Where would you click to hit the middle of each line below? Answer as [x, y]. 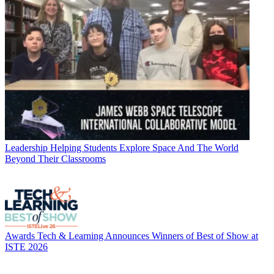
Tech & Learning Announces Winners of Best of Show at [148, 235]
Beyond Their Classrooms [55, 158]
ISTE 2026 [26, 246]
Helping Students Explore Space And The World [144, 147]
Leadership [26, 147]
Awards [20, 235]
